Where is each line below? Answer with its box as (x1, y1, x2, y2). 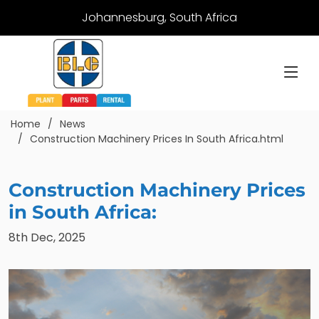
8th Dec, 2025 (9, 229, 85, 246)
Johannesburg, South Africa (82, 9, 237, 26)
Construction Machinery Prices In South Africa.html (30, 132, 283, 146)
